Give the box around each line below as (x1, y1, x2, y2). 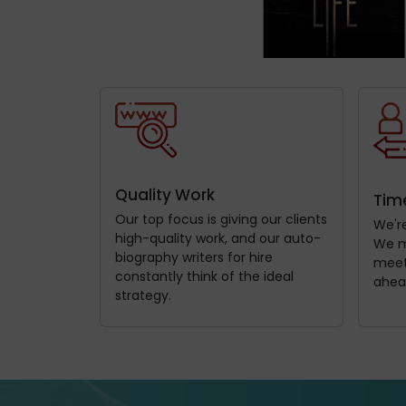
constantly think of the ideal (115, 266, 294, 285)
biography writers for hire (115, 247, 273, 266)
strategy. (115, 285, 171, 304)
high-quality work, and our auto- (115, 228, 321, 247)
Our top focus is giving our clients (115, 209, 327, 228)
